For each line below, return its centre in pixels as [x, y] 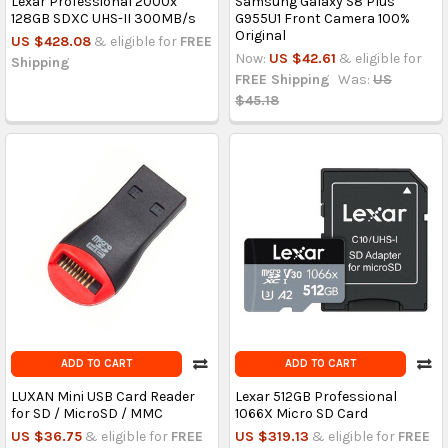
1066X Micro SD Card [301, 413]
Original [260, 35]
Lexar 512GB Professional [315, 396]
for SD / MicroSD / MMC [86, 413]
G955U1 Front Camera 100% [322, 18]
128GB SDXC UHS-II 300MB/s [103, 18]
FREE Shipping [282, 79]
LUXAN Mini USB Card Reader [102, 396]
